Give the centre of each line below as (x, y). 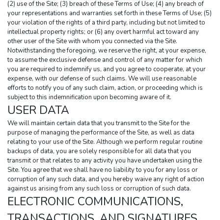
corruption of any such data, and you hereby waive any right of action (106, 179)
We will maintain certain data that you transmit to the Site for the (98, 124)
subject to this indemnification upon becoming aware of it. (89, 97)
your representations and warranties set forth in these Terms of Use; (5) (110, 14)
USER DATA (38, 110)
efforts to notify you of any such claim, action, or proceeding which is (105, 88)
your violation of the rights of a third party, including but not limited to (106, 23)
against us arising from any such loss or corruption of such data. (99, 189)
